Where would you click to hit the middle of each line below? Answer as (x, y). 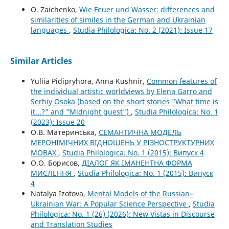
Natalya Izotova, (59, 194)
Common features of (181, 81)
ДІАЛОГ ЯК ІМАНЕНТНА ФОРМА (137, 163)
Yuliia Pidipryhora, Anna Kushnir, (88, 81)
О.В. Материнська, (64, 132)
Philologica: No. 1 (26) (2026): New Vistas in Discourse (122, 214)
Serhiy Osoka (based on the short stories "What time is (124, 102)
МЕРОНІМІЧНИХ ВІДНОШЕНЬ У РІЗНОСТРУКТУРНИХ (122, 143)
